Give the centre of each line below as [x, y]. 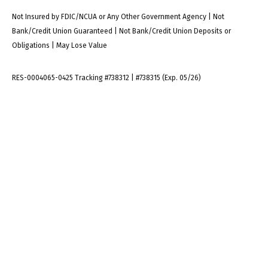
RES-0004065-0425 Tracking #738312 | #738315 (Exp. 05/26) [106, 78]
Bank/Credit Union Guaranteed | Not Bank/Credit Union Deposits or [121, 31]
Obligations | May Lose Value [60, 46]
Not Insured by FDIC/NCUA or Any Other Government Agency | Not [118, 17]
